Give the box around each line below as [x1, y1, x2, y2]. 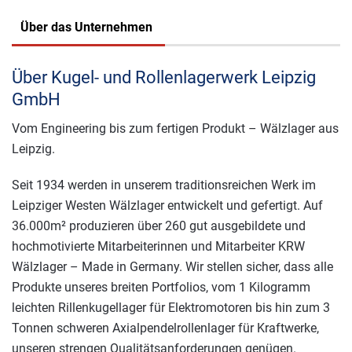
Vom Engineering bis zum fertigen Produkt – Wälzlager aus [12, 120, 339, 136]
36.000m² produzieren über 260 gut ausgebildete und [12, 218, 306, 233]
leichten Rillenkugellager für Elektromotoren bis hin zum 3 [12, 299, 330, 315]
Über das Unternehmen [20, 20, 152, 35]
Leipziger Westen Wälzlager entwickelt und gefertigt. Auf [12, 197, 323, 213]
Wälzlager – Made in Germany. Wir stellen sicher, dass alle [12, 258, 333, 274]
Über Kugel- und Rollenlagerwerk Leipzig [12, 67, 316, 87]
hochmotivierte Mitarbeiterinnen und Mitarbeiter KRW [12, 238, 305, 254]
